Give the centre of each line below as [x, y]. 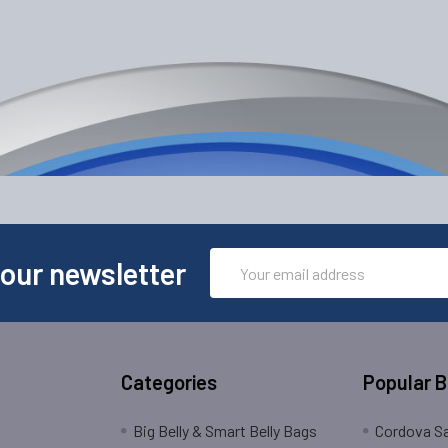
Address [237, 283]
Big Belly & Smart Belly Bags [225, 430]
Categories [169, 382]
